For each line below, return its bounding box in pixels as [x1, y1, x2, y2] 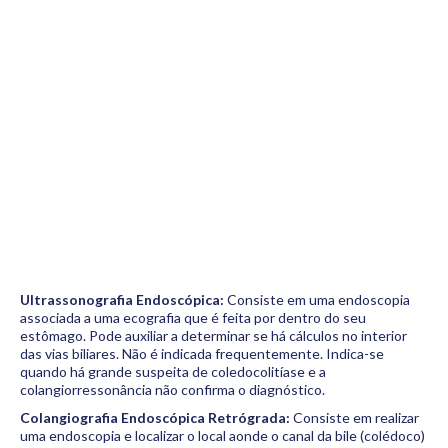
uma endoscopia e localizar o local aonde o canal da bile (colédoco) [20, 427, 425, 444]
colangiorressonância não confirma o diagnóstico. [20, 381, 325, 398]
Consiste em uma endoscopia [224, 291, 410, 308]
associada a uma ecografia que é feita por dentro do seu [20, 309, 366, 326]
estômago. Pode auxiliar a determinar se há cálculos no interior [20, 327, 407, 344]
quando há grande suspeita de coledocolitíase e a [20, 363, 326, 380]
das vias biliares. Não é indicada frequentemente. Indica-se [20, 345, 384, 362]
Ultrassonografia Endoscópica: [20, 291, 224, 308]
